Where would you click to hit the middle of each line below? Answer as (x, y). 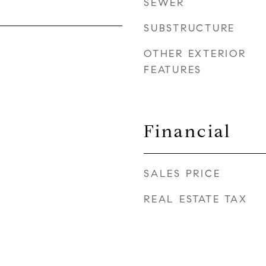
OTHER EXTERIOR (195, 54)
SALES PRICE (182, 174)
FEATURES (173, 70)
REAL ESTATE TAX (196, 199)
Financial (187, 131)
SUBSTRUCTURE (189, 28)
